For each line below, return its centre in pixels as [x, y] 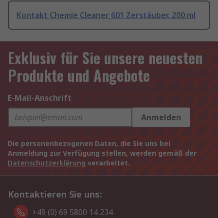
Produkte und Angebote [79, 75]
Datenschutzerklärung [47, 163]
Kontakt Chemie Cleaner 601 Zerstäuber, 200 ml [106, 15]
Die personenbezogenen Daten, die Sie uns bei [89, 144]
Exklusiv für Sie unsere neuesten [105, 58]
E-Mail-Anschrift [40, 98]
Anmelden [161, 118]
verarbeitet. [108, 163]
